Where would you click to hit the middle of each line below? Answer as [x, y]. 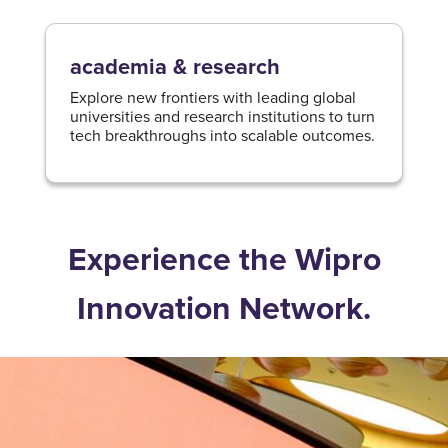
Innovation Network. [224, 308]
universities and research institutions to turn [222, 116]
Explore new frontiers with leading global [212, 97]
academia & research [174, 66]
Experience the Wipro [224, 259]
